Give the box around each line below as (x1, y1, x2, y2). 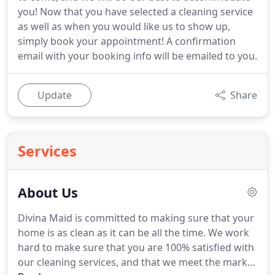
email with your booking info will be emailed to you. (18, 49, 257, 63)
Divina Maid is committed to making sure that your (18, 211, 254, 225)
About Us (18, 184, 78, 201)
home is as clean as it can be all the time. (18, 226, 206, 239)
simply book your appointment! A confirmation (18, 34, 236, 48)
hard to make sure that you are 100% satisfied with (18, 241, 254, 254)
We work (206, 226, 249, 239)
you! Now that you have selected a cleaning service (18, 5, 253, 18)
